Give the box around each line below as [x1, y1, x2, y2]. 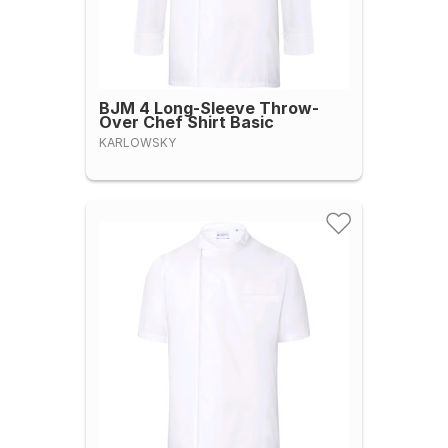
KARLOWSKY [99, 135, 176, 150]
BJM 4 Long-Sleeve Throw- [99, 98, 319, 118]
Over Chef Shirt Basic [99, 112, 274, 132]
